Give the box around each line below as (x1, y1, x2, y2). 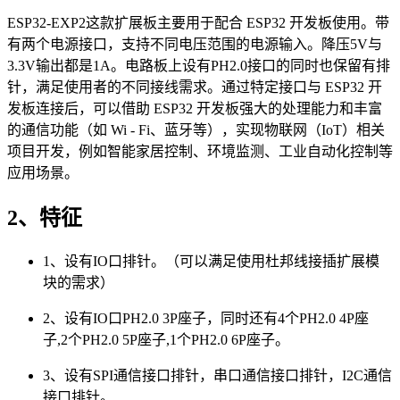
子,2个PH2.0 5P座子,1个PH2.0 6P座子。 (43, 331, 289, 347)
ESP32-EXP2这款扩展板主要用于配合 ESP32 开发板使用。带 (7, 14, 389, 30)
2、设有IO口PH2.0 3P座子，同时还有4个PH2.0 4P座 (43, 310, 369, 326)
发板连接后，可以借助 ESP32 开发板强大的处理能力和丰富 (7, 100, 382, 116)
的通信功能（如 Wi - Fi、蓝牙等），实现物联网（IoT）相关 (7, 121, 385, 137)
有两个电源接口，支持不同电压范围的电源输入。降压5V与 (7, 36, 382, 52)
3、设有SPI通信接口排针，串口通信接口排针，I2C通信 (43, 367, 392, 383)
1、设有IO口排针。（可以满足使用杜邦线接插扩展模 (43, 253, 379, 269)
